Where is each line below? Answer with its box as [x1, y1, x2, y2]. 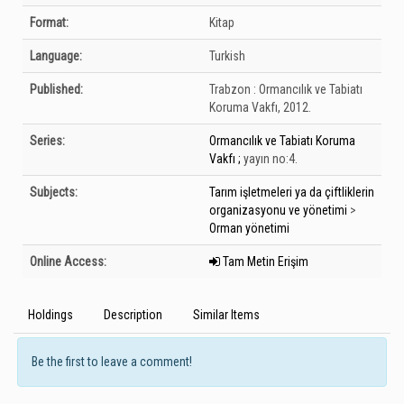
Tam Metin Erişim [220, 254, 308, 269]
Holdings [28, 308, 73, 322]
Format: [30, 15, 69, 30]
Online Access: [30, 254, 106, 269]
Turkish [209, 49, 245, 63]
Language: [30, 49, 82, 63]
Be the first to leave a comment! [32, 354, 192, 369]
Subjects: [30, 185, 78, 199]
